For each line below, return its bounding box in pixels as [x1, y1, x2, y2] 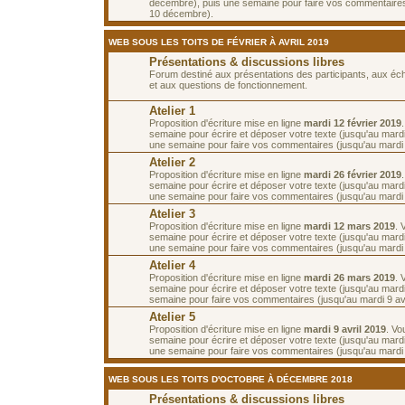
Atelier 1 [149, 103, 195, 118]
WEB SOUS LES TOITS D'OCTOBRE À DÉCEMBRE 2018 [108, 373, 353, 384]
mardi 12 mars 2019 [304, 220, 395, 231]
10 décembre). [149, 7, 213, 19]
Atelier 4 [149, 258, 195, 272]
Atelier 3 [149, 206, 195, 221]
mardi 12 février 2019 [304, 117, 401, 128]
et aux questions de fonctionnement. [149, 79, 307, 90]
